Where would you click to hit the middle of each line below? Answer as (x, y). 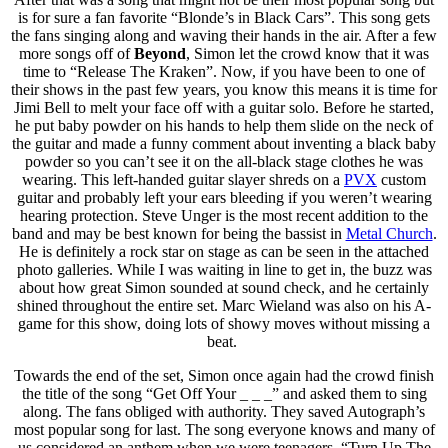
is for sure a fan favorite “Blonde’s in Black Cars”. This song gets (224, 17)
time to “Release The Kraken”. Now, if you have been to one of (224, 71)
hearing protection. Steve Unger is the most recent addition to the (224, 215)
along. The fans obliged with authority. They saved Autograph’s (224, 411)
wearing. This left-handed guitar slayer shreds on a (183, 179)
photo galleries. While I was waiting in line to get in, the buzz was (224, 269)
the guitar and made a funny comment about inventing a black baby (224, 143)
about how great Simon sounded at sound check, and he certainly (224, 287)
